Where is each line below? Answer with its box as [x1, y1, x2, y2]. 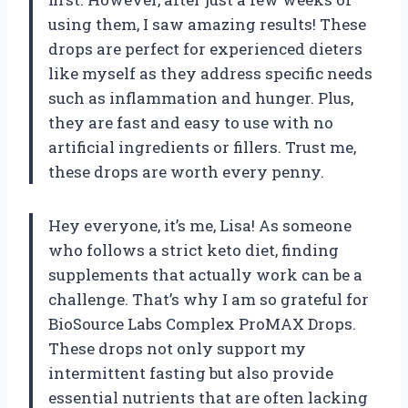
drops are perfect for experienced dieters [48, 37, 362, 59]
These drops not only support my [48, 337, 306, 359]
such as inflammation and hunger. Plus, [48, 87, 353, 108]
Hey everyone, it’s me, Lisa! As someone [48, 214, 352, 236]
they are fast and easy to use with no [48, 111, 333, 133]
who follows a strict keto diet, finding [48, 239, 339, 260]
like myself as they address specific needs [48, 62, 372, 84]
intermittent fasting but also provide [48, 362, 333, 383]
